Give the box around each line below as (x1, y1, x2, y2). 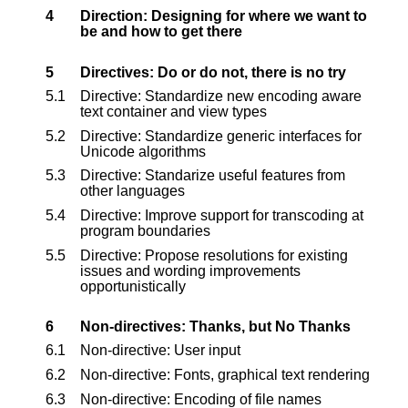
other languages (80, 183, 185, 199)
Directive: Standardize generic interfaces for (80, 127, 362, 144)
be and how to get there (80, 24, 242, 40)
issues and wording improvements (80, 262, 301, 279)
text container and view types (80, 104, 267, 120)
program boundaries (80, 222, 210, 239)
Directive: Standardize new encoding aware (80, 88, 362, 105)
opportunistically (80, 278, 186, 294)
